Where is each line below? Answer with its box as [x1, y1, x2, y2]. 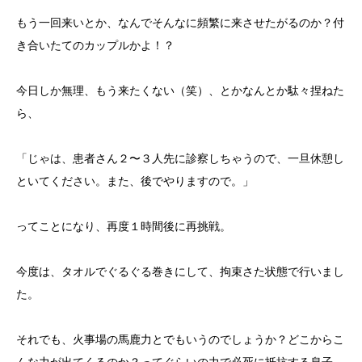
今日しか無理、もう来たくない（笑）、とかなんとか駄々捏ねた [16, 84, 344, 97]
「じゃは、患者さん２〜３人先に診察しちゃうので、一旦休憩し [16, 152, 344, 165]
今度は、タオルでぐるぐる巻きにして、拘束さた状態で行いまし [16, 265, 344, 278]
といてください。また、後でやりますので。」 [16, 175, 254, 187]
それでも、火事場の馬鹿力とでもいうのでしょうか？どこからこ [16, 333, 344, 346]
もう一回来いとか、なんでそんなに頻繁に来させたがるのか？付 [16, 16, 344, 29]
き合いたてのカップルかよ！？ [16, 39, 175, 52]
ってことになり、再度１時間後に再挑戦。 [16, 220, 231, 233]
